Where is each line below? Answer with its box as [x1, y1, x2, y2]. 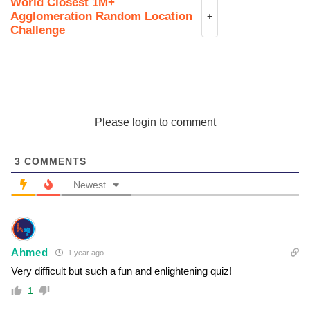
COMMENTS [21, 156, 86, 167]
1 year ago [65, 248, 104, 257]
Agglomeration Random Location [10, 10, 192, 24]
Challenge [10, 24, 65, 37]
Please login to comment [94, 116, 216, 129]
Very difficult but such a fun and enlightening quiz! [11, 265, 232, 277]
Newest [73, 179, 106, 191]
